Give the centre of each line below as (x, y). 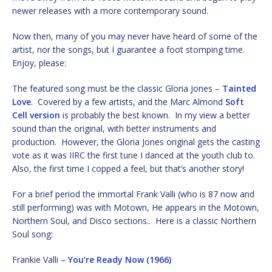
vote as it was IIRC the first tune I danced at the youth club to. (135, 155)
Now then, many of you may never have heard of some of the (135, 36)
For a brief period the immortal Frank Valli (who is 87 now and (133, 194)
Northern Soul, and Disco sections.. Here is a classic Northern (134, 220)
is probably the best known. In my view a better (155, 115)
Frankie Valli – (40, 259)
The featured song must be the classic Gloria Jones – (117, 88)
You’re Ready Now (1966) (120, 259)
